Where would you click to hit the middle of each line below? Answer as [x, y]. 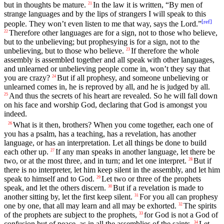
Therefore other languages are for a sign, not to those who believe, [113, 33]
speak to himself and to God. [49, 178]
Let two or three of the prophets [151, 178]
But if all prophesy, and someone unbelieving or [132, 78]
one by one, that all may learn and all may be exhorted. [90, 205]
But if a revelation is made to [158, 187]
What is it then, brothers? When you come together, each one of [113, 124]
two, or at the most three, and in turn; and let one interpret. [95, 160]
